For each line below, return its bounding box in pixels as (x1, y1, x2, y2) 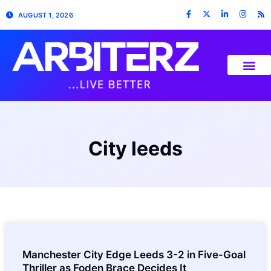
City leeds (88, 136, 183, 160)
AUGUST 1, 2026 (18, 10, 73, 19)
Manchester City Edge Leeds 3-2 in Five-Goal (22, 248, 246, 261)
